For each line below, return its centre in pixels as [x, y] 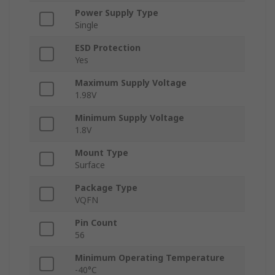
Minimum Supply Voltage [130, 118]
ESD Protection [108, 48]
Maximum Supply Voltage [131, 83]
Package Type [106, 188]
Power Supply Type [117, 13]
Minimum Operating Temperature [150, 258]
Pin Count [96, 223]
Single [87, 25]
